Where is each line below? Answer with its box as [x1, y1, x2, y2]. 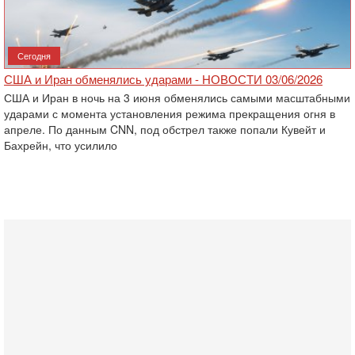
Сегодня [17, 49, 51, 62]
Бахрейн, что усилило [4, 137, 117, 153]
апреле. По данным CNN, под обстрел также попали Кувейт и [4, 121, 326, 137]
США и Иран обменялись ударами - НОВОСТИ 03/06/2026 [4, 71, 323, 87]
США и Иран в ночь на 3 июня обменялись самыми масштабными [4, 90, 350, 105]
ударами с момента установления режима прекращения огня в [4, 105, 335, 121]
